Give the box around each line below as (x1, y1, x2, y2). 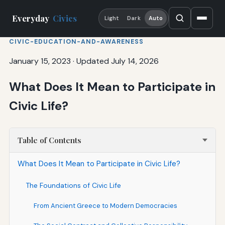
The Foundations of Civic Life (25, 180, 121, 190)
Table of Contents (17, 135, 81, 145)
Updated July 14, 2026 (76, 55, 159, 66)
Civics (53, 13, 77, 24)
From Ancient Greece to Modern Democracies (33, 201, 177, 210)
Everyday (12, 13, 51, 24)
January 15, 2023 (9, 55, 71, 66)
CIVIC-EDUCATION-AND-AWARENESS (9, 37, 144, 46)
